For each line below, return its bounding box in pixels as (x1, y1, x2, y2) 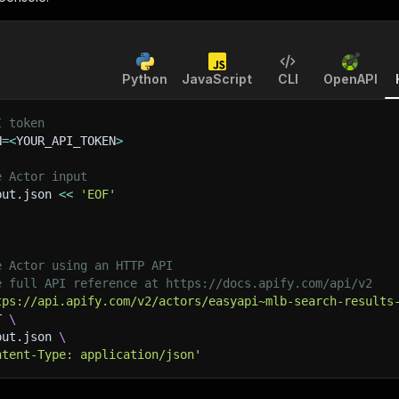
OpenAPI (323, 71, 378, 86)
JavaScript (182, 71, 252, 86)
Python (122, 71, 167, 86)
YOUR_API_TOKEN (16, 134, 116, 148)
